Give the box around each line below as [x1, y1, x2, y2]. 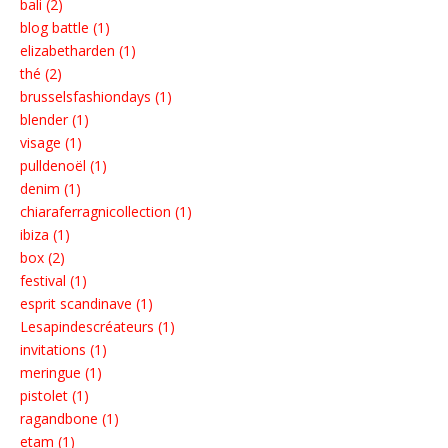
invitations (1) [20, 340, 107, 360]
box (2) [20, 248, 65, 268]
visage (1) [20, 133, 82, 153]
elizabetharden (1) [20, 41, 136, 61]
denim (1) [20, 179, 81, 199]
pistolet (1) [20, 386, 89, 406]
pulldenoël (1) [20, 156, 107, 176]
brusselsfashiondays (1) [20, 87, 172, 107]
